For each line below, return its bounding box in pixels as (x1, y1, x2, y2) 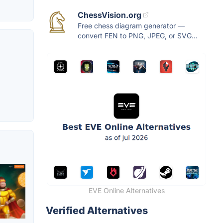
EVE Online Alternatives (88, 186, 165, 195)
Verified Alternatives (46, 205, 148, 217)
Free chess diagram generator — (78, 21, 185, 30)
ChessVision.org (78, 10, 141, 20)
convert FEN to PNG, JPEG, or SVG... (78, 31, 198, 40)
